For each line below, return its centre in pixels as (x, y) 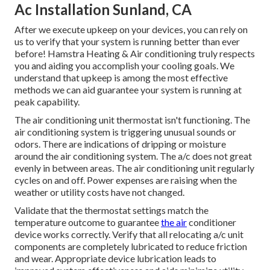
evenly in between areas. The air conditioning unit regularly (134, 168)
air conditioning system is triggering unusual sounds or (125, 131)
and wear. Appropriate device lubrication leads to (115, 258)
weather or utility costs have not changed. (99, 192)
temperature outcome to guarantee (88, 222)
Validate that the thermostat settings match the (111, 210)
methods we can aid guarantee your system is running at (128, 89)
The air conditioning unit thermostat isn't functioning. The (132, 119)
